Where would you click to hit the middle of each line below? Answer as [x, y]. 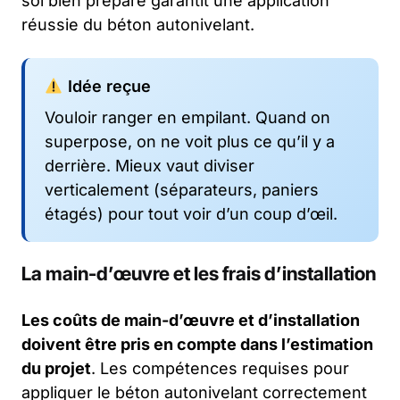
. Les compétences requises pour [220, 368]
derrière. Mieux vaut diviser [150, 165]
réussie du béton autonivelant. [138, 24]
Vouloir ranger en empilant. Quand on [187, 117]
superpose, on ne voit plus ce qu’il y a [190, 141]
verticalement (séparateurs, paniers [182, 189]
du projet [56, 368]
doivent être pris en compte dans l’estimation [197, 344]
